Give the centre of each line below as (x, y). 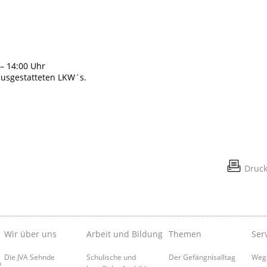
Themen (185, 234)
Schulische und (111, 257)
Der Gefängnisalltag (202, 257)
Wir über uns (30, 234)
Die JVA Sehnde (29, 257)
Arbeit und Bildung (124, 234)
